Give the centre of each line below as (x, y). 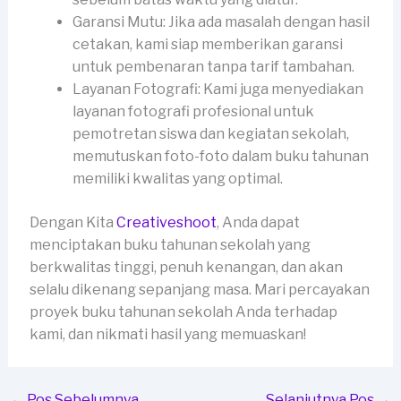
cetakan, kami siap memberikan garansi (207, 45)
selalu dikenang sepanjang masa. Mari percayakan (199, 290)
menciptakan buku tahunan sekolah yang (170, 245)
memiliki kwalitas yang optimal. (177, 179)
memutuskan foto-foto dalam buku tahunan (220, 157)
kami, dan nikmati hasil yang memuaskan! (167, 335)
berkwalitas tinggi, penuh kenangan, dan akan (186, 268)
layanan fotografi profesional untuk (193, 112)
